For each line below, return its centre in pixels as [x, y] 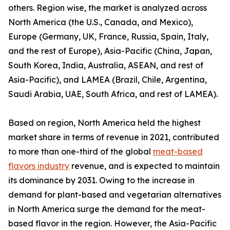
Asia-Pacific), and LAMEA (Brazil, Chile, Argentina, [108, 80]
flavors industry [39, 166]
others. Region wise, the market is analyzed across [108, 8]
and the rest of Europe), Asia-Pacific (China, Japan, [110, 51]
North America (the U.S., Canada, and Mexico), [101, 22]
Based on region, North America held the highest [104, 123]
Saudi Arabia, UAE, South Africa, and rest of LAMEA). [113, 94]
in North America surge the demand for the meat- [107, 209]
